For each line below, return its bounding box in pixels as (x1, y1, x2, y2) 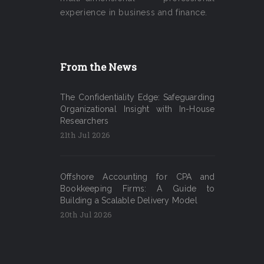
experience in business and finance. (60, 7, 208, 17)
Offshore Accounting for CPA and (60, 171, 215, 181)
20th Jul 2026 (60, 209, 113, 220)
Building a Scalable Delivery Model (60, 195, 197, 205)
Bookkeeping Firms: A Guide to (60, 183, 215, 193)
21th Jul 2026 (60, 129, 111, 140)
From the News (60, 60, 137, 74)
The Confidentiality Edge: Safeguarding (60, 92, 215, 102)
